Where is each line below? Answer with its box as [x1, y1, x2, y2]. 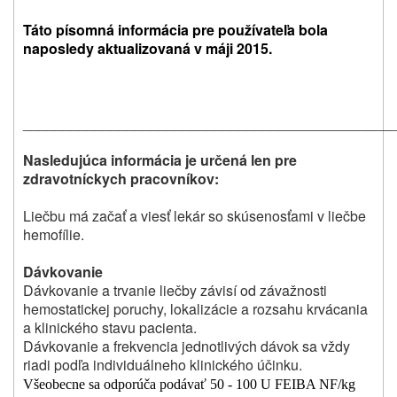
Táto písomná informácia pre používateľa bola [23, 19, 328, 41]
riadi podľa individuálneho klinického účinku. [23, 354, 302, 376]
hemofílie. [23, 224, 84, 245]
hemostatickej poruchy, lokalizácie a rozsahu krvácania [23, 299, 368, 320]
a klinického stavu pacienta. [23, 317, 197, 339]
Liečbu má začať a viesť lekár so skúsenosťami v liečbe [23, 206, 366, 227]
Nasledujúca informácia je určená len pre [23, 150, 297, 171]
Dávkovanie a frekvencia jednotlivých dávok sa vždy [23, 336, 350, 357]
